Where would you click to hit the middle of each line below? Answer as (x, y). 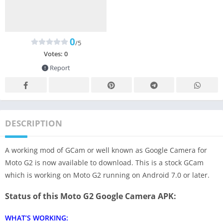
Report (59, 67)
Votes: (54, 54)
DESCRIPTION (34, 123)
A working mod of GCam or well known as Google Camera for (106, 150)
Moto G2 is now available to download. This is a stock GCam (104, 162)
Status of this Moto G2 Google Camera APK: (91, 196)
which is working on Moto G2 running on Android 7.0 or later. (107, 175)
